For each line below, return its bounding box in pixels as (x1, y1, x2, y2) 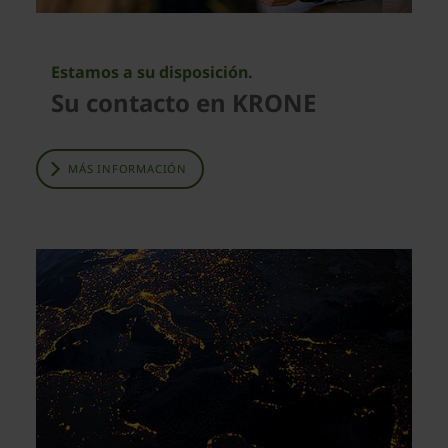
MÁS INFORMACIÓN (68, 160, 187, 176)
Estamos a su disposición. (51, 60, 253, 83)
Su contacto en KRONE (51, 85, 316, 119)
